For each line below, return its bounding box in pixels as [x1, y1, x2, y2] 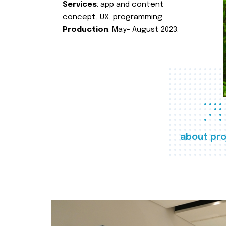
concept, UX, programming [63, 13, 162, 21]
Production [63, 26, 108, 34]
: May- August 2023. [108, 26, 179, 34]
